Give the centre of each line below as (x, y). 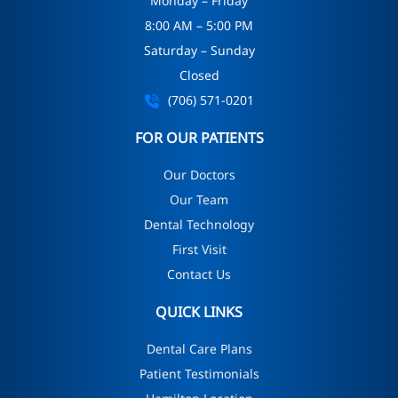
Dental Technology (199, 224)
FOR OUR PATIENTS (199, 137)
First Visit (199, 249)
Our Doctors (199, 174)
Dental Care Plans (199, 348)
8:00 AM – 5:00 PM (199, 25)
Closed (199, 75)
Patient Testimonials (199, 373)
